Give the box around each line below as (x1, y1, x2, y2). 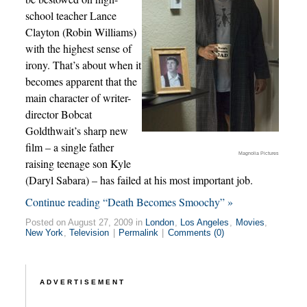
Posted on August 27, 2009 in (25, 217, 145, 228)
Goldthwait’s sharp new (25, 123, 128, 138)
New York (25, 228, 64, 238)
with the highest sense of (25, 41, 132, 56)
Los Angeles (180, 217, 230, 228)
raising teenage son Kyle (25, 156, 131, 171)
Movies (235, 217, 265, 228)
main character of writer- (25, 90, 131, 105)
